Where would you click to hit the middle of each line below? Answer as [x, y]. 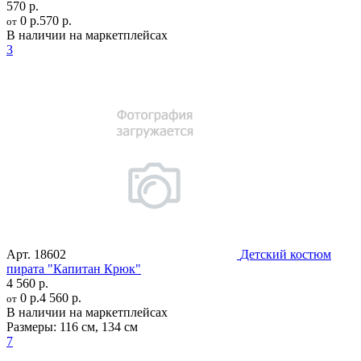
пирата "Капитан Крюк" [74, 268]
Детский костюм [286, 254]
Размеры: [31, 326]
